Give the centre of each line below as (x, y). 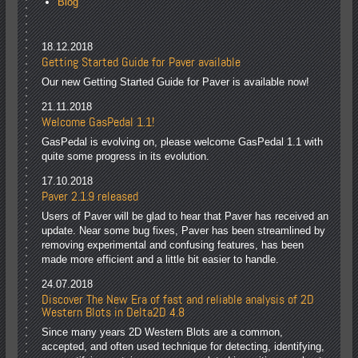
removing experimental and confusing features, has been (173, 245)
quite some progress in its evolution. (126, 157)
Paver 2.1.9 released (90, 197)
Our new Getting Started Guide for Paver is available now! (176, 82)
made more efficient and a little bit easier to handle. (161, 260)
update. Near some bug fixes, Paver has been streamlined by (184, 231)
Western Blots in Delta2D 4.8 (113, 313)
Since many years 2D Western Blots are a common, (163, 332)
